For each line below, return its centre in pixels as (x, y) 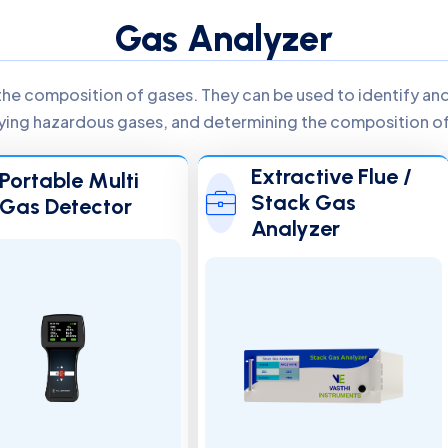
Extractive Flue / (332, 176)
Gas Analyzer (224, 38)
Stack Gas (304, 202)
